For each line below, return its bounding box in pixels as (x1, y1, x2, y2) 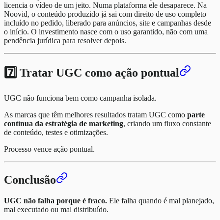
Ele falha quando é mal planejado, (107, 196, 214, 205)
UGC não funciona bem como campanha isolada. (4, 93, 157, 102)
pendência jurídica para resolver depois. (4, 36, 126, 45)
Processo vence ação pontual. (4, 144, 95, 153)
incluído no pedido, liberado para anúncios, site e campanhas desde (4, 18, 211, 27)
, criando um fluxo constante (123, 119, 211, 128)
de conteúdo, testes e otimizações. (4, 128, 108, 137)
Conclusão (4, 173, 56, 187)
